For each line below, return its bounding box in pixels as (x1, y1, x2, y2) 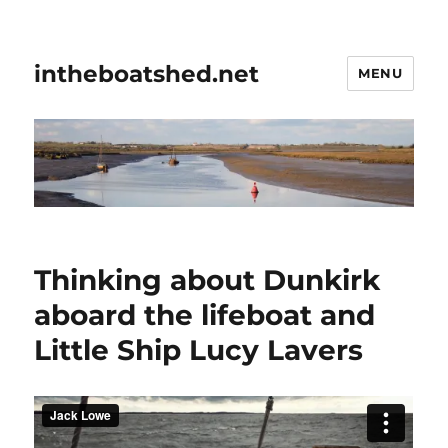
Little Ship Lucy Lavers (34, 333, 364, 368)
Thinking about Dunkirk (34, 263, 381, 298)
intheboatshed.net (34, 59, 260, 88)
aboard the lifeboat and (34, 298, 376, 333)
